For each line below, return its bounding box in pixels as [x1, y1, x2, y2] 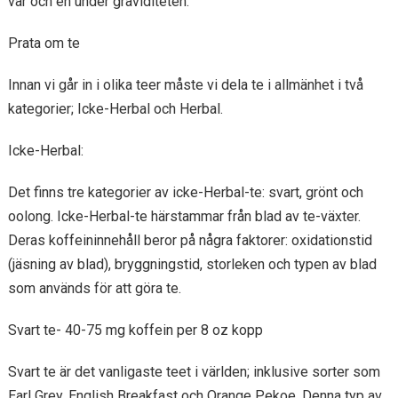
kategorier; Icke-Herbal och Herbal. [7, 100, 223, 117]
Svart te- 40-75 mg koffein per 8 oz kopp [7, 322, 263, 338]
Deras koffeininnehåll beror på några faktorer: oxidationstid [7, 232, 372, 249]
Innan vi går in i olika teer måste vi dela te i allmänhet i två [7, 76, 363, 93]
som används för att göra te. [7, 280, 181, 297]
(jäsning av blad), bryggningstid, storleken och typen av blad [7, 256, 377, 273]
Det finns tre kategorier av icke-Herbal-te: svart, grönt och [7, 184, 363, 201]
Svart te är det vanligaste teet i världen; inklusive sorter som [7, 363, 380, 380]
